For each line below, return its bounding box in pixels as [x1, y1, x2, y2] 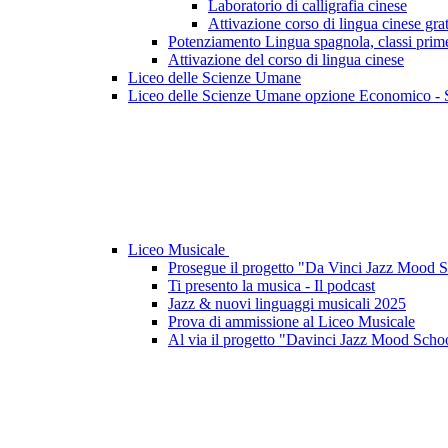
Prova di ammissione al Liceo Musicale [168, 313, 415, 331]
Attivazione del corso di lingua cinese [168, 51, 404, 69]
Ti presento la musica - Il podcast [168, 277, 375, 295]
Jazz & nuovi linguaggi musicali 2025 [168, 295, 406, 313]
